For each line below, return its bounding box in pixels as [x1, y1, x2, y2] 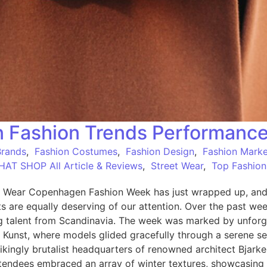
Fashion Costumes [35, 145, 117, 158]
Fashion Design [126, 145, 194, 158]
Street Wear [151, 160, 203, 172]
